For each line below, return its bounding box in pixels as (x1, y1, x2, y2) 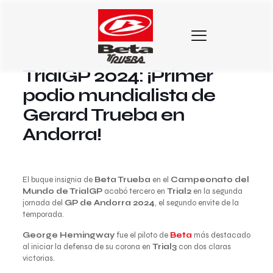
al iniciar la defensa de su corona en (22, 242, 152, 252)
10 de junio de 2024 (30, 43, 96, 53)
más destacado (191, 230, 250, 240)
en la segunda (191, 186, 243, 196)
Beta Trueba (94, 175, 151, 185)
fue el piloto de (114, 230, 170, 240)
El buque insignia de (22, 175, 94, 185)
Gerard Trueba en (22, 104, 185, 126)
